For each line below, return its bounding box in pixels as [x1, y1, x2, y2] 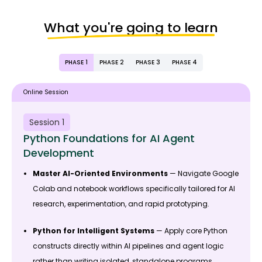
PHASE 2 [99, 58, 124, 67]
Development [23, 146, 94, 161]
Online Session [23, 88, 68, 97]
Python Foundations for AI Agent [23, 131, 195, 146]
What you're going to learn [44, 18, 218, 37]
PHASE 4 [172, 58, 197, 67]
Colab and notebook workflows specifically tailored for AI [33, 184, 235, 194]
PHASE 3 [136, 58, 160, 67]
